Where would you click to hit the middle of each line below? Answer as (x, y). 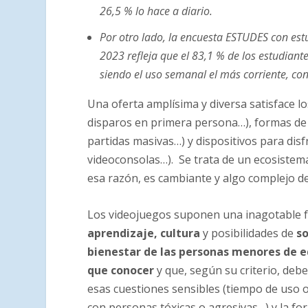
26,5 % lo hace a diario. (156, 11)
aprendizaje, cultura (144, 233)
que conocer (121, 270)
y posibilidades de (249, 233)
